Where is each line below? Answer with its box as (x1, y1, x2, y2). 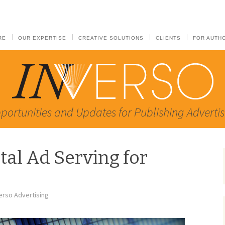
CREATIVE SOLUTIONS (78, 35, 144, 41)
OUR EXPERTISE (18, 35, 66, 41)
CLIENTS (156, 35, 181, 41)
